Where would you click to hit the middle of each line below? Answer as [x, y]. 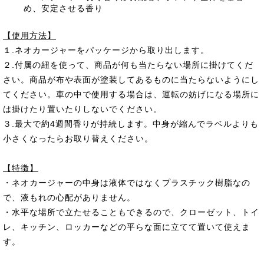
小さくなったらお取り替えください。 [78, 138]
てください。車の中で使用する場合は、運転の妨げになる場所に [131, 94]
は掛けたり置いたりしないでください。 [82, 109]
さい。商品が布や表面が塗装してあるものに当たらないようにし [131, 80]
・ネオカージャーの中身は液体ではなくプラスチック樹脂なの [127, 183]
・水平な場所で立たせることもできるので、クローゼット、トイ [131, 212]
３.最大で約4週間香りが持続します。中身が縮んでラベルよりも [131, 124]
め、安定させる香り [63, 8]
